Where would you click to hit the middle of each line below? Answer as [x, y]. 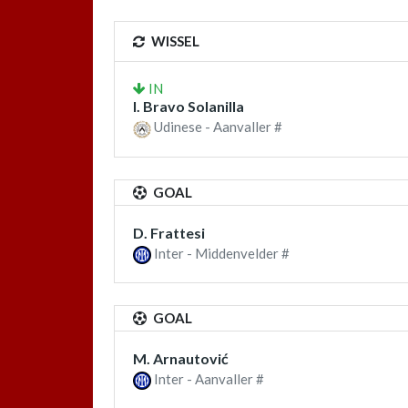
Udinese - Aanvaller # [217, 127]
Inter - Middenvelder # [220, 253]
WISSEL [174, 41]
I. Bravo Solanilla [189, 107]
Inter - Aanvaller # [208, 378]
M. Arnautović [181, 358]
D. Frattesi [169, 232]
